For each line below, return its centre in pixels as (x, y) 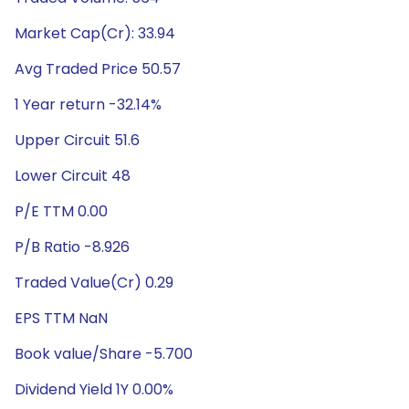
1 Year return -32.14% (88, 105)
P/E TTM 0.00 (61, 211)
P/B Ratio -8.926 (72, 247)
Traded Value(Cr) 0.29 (94, 283)
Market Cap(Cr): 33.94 (95, 33)
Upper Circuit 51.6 (77, 140)
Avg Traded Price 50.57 (98, 69)
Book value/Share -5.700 (104, 354)
